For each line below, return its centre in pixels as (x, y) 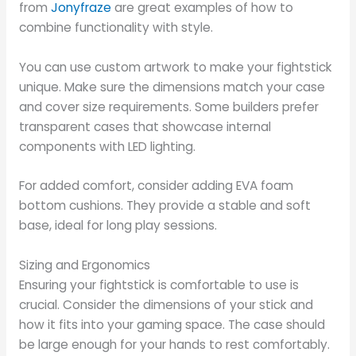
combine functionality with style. (116, 27)
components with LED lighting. (107, 146)
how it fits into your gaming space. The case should (172, 325)
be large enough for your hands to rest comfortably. (174, 345)
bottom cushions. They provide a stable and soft (164, 206)
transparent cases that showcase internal (145, 126)
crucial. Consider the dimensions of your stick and (166, 305)
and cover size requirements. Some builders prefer (168, 106)
